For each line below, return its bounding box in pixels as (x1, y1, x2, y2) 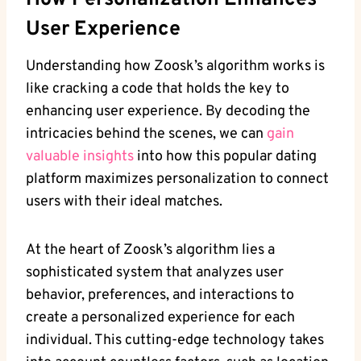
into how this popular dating (134, 147, 317, 166)
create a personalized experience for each (26, 308, 295, 327)
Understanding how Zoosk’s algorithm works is (26, 56, 325, 76)
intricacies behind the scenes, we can (26, 124, 267, 143)
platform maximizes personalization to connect (26, 169, 329, 189)
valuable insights (26, 147, 134, 166)
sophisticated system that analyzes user (26, 263, 284, 282)
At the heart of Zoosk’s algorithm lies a (26, 240, 275, 259)
